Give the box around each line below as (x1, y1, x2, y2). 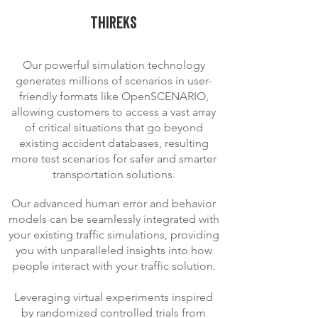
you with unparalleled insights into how (15, 243, 212, 257)
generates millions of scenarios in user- (16, 74, 212, 87)
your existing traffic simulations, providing (8, 228, 219, 241)
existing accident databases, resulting (18, 136, 209, 150)
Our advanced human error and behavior (11, 197, 216, 210)
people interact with (11, 259, 116, 273)
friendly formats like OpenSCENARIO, (18, 89, 209, 103)
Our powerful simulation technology (22, 58, 205, 72)
